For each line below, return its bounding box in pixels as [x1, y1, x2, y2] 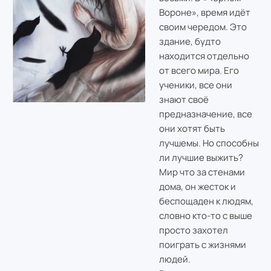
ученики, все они [158, 78, 232, 91]
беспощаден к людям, [158, 194, 253, 207]
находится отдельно [158, 49, 249, 62]
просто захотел [158, 223, 228, 237]
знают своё [158, 93, 209, 106]
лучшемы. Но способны [158, 136, 259, 149]
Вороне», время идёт [158, 5, 250, 19]
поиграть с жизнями [158, 238, 246, 251]
